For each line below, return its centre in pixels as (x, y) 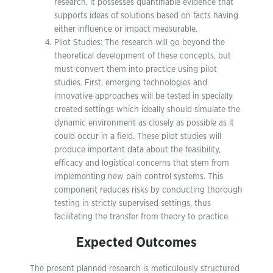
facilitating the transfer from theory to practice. (142, 217)
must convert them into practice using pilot (136, 69)
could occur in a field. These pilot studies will (138, 136)
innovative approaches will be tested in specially (144, 96)
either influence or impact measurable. (126, 29)
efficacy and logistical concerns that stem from (142, 163)
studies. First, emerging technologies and (131, 83)
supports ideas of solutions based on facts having (146, 16)
